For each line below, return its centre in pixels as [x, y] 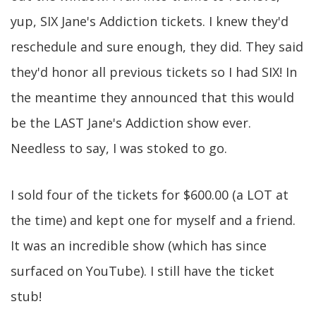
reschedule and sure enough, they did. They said [157, 47]
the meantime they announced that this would [152, 97]
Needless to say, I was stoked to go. [119, 148]
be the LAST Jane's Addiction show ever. [131, 123]
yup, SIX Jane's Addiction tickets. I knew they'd [150, 21]
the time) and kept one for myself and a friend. [153, 220]
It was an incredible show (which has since [139, 245]
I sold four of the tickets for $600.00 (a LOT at [150, 195]
